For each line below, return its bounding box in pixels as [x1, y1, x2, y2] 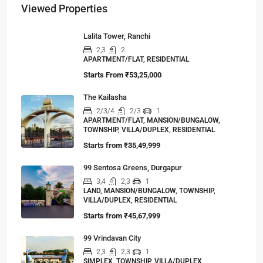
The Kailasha [83, 92, 127, 102]
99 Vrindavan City [83, 233, 141, 242]
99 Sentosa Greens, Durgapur [83, 163, 182, 172]
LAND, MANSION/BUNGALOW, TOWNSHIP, [83, 186, 215, 195]
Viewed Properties [21, 2, 107, 15]
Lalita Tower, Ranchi [83, 31, 150, 41]
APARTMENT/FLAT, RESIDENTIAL [83, 55, 189, 63]
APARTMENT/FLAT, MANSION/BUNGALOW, [83, 116, 220, 124]
